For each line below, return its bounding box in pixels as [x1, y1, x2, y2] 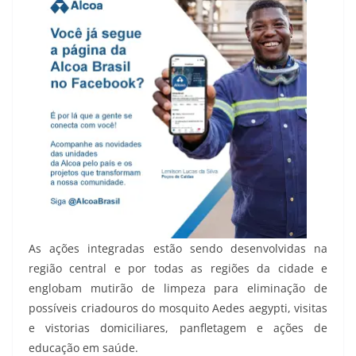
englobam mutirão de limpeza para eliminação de [29, 280, 327, 296]
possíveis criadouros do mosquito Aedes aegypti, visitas [29, 300, 327, 315]
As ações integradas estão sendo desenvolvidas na [29, 240, 327, 256]
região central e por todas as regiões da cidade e [29, 260, 327, 276]
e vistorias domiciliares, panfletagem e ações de [29, 319, 327, 335]
